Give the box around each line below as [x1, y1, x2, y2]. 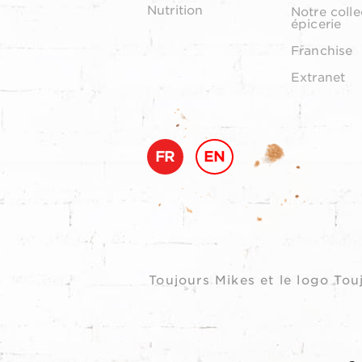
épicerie [291, 17, 342, 32]
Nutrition [147, 3, 204, 19]
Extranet [291, 70, 346, 86]
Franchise [291, 44, 353, 59]
